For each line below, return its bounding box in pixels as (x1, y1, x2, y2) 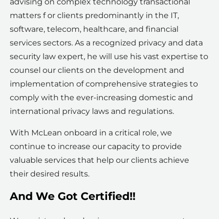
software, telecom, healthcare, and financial (10, 24, 178, 34)
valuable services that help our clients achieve (10, 155, 189, 165)
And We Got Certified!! (10, 190, 135, 203)
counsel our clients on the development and (10, 66, 184, 75)
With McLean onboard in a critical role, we (10, 128, 172, 138)
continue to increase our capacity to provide (10, 142, 182, 152)
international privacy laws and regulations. (10, 107, 174, 116)
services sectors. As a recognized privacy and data (10, 38, 203, 48)
